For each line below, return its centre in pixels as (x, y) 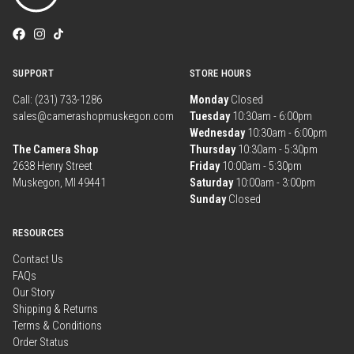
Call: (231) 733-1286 (57, 100)
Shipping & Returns (55, 310)
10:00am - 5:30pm (261, 167)
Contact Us (38, 260)
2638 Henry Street (53, 167)
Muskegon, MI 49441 (59, 183)
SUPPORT (33, 73)
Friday (205, 167)
